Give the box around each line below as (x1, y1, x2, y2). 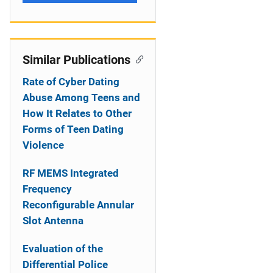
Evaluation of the (23, 243, 103, 255)
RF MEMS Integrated (23, 167, 119, 179)
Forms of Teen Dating (23, 123, 124, 135)
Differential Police (23, 258, 108, 271)
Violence (23, 139, 64, 151)
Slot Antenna (23, 214, 83, 227)
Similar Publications (23, 52, 130, 67)
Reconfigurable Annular (23, 199, 134, 211)
